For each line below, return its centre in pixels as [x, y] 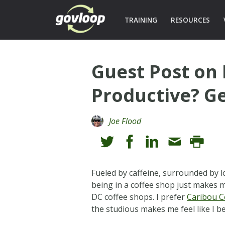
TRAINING [141, 20]
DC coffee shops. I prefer [139, 197]
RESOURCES [190, 20]
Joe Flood [125, 121]
